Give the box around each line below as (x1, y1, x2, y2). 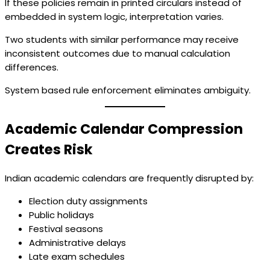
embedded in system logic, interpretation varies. (5, 10, 224, 24)
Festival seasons (29, 222, 103, 235)
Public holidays (29, 208, 94, 221)
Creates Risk (5, 139, 93, 159)
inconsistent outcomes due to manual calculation (5, 47, 230, 60)
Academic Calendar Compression (5, 119, 243, 139)
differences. (5, 61, 58, 74)
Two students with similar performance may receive (5, 33, 239, 46)
